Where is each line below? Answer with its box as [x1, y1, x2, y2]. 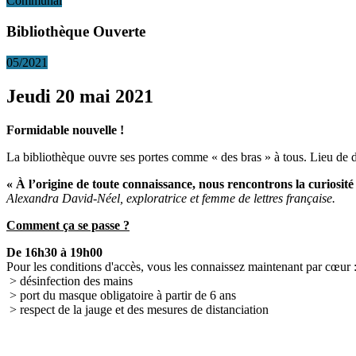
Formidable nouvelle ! [6, 122, 124, 137]
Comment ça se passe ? [6, 218, 130, 232]
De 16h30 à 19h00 [6, 245, 103, 259]
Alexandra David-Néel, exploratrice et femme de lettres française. [6, 191, 335, 205]
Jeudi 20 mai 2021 [6, 85, 153, 106]
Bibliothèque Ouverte [6, 23, 145, 41]
